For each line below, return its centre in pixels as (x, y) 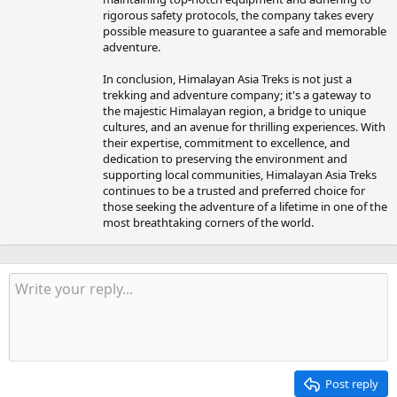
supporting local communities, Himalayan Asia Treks (240, 174)
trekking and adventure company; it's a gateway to (237, 94)
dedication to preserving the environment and (225, 158)
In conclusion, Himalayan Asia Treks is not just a (227, 78)
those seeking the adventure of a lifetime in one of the (245, 206)
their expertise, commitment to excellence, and (226, 142)
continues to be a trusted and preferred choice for (234, 190)
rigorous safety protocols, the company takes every (238, 15)
